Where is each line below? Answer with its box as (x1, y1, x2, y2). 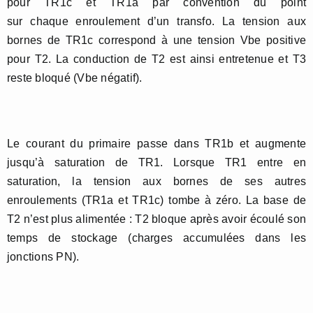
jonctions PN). (7, 251, 80, 263)
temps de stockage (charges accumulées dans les (7, 232, 306, 245)
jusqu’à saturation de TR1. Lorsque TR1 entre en (7, 156, 306, 169)
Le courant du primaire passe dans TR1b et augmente (7, 138, 306, 150)
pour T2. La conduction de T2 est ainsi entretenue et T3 (7, 53, 306, 66)
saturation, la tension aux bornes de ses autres (7, 175, 306, 188)
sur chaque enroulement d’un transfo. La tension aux (7, 15, 306, 28)
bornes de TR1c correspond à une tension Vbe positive (7, 34, 306, 47)
